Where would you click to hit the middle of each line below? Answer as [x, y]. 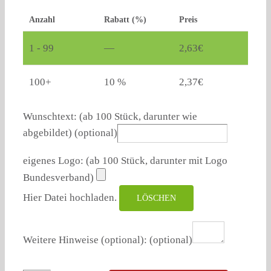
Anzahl [42, 20]
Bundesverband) [58, 178]
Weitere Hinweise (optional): [86, 240]
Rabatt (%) [125, 20]
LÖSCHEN [156, 198]
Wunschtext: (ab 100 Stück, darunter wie [110, 117]
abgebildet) [49, 133]
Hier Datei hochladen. [71, 198]
